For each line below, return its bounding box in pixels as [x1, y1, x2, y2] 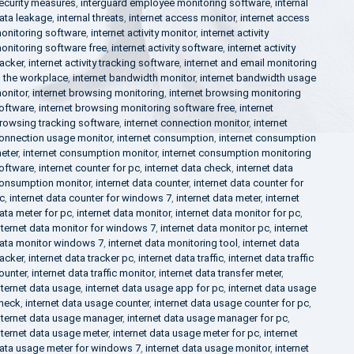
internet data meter [175, 192, 261, 204]
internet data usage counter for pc [153, 297, 309, 309]
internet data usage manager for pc [126, 312, 288, 324]
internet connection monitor [123, 117, 249, 129]
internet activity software [111, 42, 223, 54]
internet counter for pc [38, 162, 140, 174]
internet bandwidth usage [199, 72, 316, 84]
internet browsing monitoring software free [38, 102, 235, 114]
